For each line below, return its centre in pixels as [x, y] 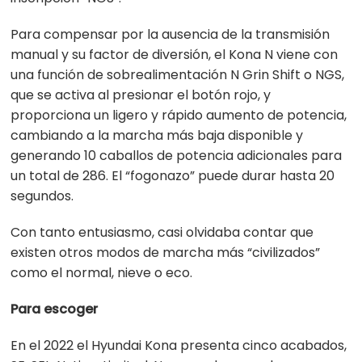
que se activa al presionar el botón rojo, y [141, 95]
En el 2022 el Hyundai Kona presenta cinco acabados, [179, 346]
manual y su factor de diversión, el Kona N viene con [175, 55]
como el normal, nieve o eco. [102, 273]
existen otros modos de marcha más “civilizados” [166, 253]
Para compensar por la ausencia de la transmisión [170, 35]
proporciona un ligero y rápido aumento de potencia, [179, 116]
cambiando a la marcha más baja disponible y [157, 136]
